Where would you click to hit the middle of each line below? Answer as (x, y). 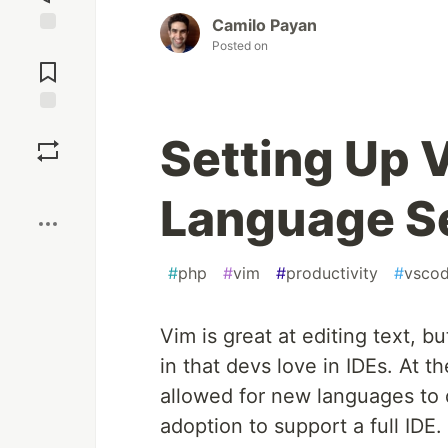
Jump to (48, 47)
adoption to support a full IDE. (301, 426)
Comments (48, 64)
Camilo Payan (264, 25)
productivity (332, 273)
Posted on (240, 46)
